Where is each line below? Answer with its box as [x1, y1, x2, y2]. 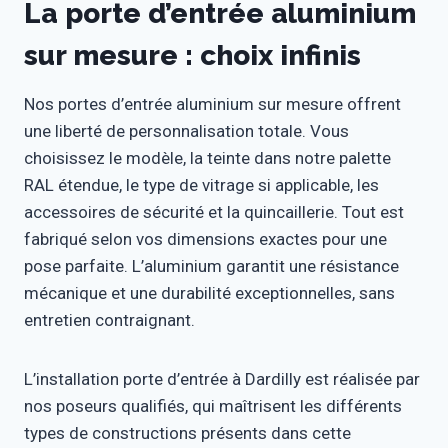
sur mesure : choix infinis [24, 39, 361, 73]
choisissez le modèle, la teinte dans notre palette [24, 148, 391, 169]
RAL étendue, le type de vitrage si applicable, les [24, 175, 379, 196]
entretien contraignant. [24, 310, 195, 331]
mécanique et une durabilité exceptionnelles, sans [24, 283, 395, 304]
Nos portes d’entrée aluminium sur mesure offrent [24, 94, 401, 115]
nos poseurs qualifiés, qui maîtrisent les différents [24, 396, 402, 417]
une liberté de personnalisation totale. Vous [24, 121, 349, 142]
